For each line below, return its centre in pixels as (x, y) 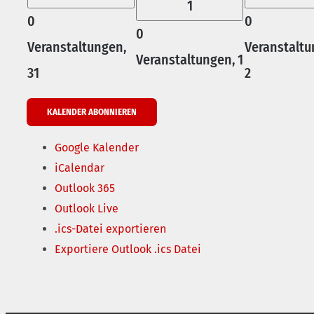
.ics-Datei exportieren (110, 229)
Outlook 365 (85, 189)
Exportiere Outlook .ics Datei (128, 250)
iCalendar (80, 168)
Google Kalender (97, 148)
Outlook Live (87, 209)
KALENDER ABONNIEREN (92, 112)
